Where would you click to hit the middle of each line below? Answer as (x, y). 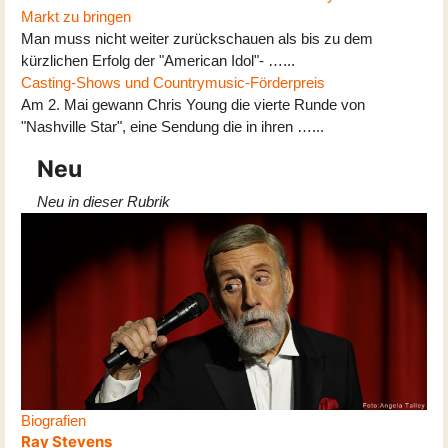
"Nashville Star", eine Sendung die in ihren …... (172, 126)
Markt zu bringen (76, 16)
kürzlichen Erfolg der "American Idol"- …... (158, 60)
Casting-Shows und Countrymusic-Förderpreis (173, 82)
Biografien (53, 420)
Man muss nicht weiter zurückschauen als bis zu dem (197, 38)
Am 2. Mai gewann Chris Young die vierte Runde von (193, 104)
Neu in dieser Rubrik (103, 201)
